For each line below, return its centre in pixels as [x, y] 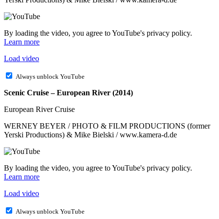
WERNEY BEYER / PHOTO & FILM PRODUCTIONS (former [107, 126]
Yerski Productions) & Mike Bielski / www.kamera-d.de [90, 135]
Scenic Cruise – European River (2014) [68, 93]
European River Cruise [39, 109]
